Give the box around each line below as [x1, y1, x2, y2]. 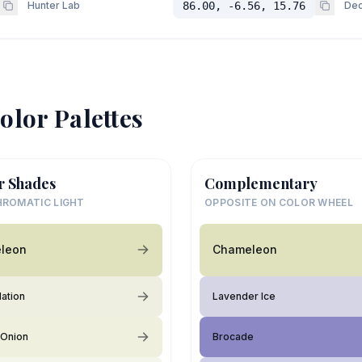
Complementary [204, 173, 318, 193]
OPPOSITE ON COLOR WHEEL [204, 196, 353, 208]
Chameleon [213, 242, 277, 256]
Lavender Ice [213, 289, 276, 302]
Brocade [213, 330, 254, 343]
